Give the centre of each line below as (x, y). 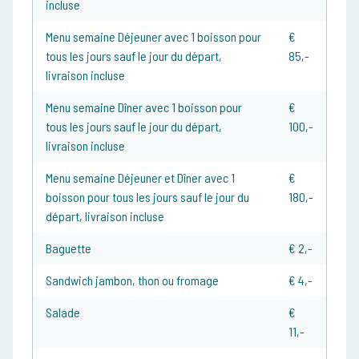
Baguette (69, 248)
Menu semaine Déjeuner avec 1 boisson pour (153, 37)
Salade (63, 313)
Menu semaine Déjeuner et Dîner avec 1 (140, 178)
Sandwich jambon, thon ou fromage (132, 280)
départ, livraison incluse (105, 216)
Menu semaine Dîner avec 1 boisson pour (144, 107)
